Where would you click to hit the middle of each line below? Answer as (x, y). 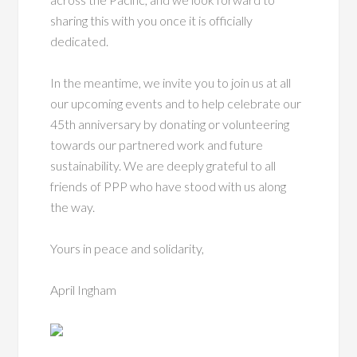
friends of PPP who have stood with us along (169, 186)
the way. (73, 206)
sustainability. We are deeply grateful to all (163, 165)
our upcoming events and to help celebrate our (176, 103)
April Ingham (84, 289)
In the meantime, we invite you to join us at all (171, 82)
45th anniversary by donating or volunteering (170, 124)
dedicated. (80, 41)
